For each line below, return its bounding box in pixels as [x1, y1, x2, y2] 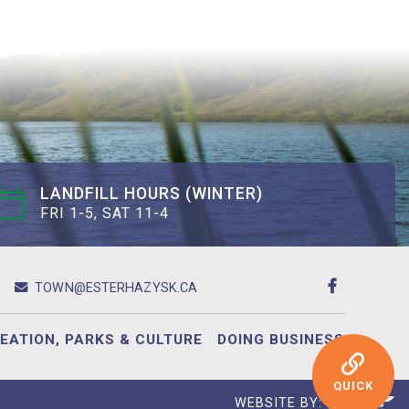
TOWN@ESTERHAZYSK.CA [35, 279, 198, 296]
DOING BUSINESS [216, 330, 344, 348]
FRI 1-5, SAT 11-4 [40, 204, 170, 222]
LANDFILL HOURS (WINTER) [40, 184, 264, 204]
